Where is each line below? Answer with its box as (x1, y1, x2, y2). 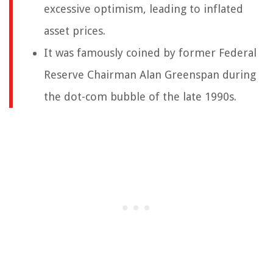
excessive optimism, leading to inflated (44, 2, 243, 16)
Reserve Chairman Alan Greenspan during (44, 68, 256, 82)
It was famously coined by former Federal (44, 46, 257, 60)
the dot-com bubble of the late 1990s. (44, 90, 236, 104)
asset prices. (44, 24, 105, 38)
